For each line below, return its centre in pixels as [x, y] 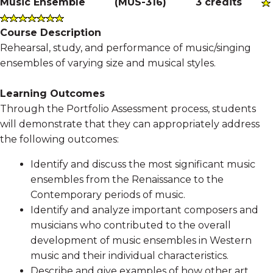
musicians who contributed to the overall [131, 225]
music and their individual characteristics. [129, 255]
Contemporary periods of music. [108, 194]
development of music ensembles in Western [141, 240]
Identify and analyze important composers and [144, 210]
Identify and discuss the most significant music [143, 164]
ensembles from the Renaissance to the [127, 179]
